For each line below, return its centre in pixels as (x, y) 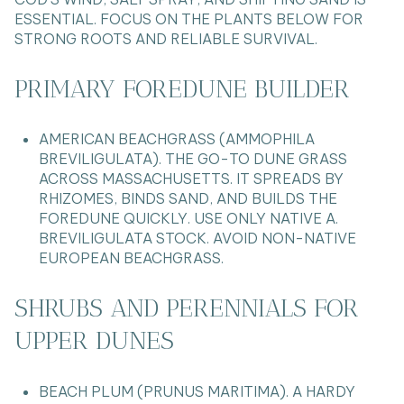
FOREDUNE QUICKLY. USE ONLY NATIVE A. (188, 219)
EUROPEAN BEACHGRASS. (131, 258)
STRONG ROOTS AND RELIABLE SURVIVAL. (166, 39)
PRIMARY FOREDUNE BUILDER (182, 88)
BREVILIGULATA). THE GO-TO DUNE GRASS (193, 159)
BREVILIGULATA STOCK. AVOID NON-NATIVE (197, 239)
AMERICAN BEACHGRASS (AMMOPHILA (176, 139)
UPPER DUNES (94, 341)
